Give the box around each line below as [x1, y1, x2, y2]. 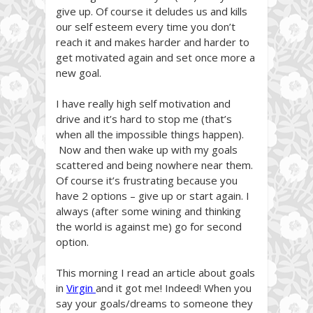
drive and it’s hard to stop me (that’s [56, 112, 232, 126]
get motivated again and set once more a [56, 50, 255, 65]
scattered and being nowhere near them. [56, 158, 253, 173]
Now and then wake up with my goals [56, 143, 238, 157]
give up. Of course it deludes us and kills [56, 4, 247, 19]
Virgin [66, 281, 96, 296]
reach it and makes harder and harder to [56, 35, 249, 50]
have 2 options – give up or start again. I [56, 189, 249, 203]
